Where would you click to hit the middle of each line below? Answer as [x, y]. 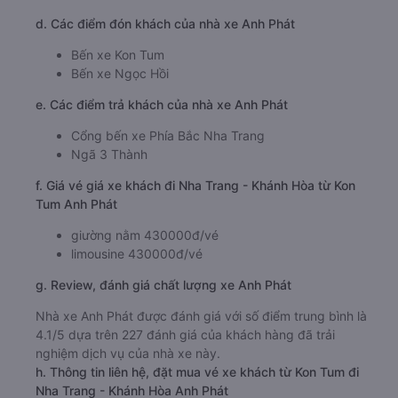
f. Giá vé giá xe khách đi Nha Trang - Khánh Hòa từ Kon [195, 185]
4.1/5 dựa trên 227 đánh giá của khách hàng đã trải [185, 334]
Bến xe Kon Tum [118, 54]
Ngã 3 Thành [109, 154]
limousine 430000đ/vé [137, 253]
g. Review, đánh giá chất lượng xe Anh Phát [163, 284]
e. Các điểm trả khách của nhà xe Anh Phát [162, 104]
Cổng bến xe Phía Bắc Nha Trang [168, 135]
